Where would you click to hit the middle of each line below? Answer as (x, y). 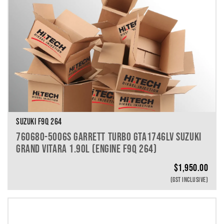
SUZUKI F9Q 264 (39, 121)
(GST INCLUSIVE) (189, 179)
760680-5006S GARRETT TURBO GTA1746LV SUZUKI (109, 136)
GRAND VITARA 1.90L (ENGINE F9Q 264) (86, 148)
